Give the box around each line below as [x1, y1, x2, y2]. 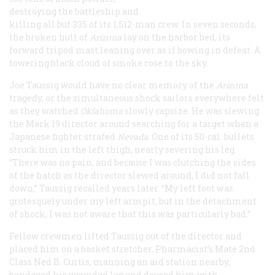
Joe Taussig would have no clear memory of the [9, 79, 216, 91]
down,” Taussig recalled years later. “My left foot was [9, 182, 233, 195]
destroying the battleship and [9, 6, 139, 18]
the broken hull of [9, 31, 90, 44]
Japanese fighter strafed [9, 131, 117, 143]
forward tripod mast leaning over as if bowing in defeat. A [9, 44, 260, 56]
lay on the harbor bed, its [122, 31, 230, 44]
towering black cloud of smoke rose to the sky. [9, 57, 210, 69]
